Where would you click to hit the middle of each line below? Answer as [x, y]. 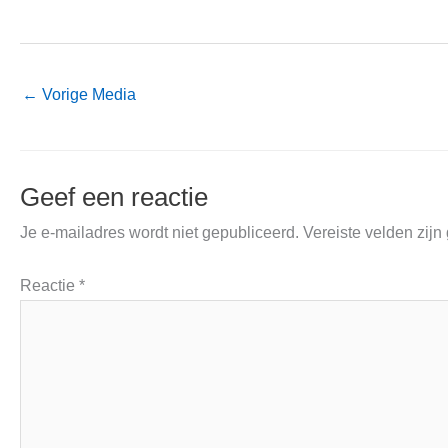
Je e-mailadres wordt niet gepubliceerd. [159, 233]
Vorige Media [87, 95]
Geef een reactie [114, 197]
